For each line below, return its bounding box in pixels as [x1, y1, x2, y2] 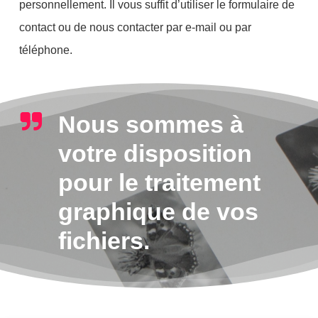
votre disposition [57, 140, 252, 168]
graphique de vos [57, 198, 258, 226]
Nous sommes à [57, 111, 243, 138]
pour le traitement [57, 169, 261, 197]
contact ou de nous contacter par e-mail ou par [19, 21, 252, 33]
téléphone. [19, 43, 73, 56]
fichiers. [57, 227, 150, 255]
